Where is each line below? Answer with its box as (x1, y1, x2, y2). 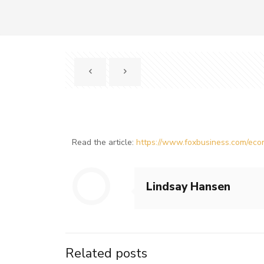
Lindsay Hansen (146, 179, 230, 194)
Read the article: (72, 137, 137, 148)
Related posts (65, 245, 147, 262)
